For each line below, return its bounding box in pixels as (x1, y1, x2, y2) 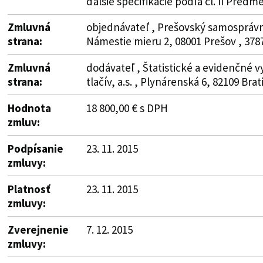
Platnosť (7, 181, 50, 196)
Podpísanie (7, 141, 63, 156)
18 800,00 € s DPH (86, 100, 168, 115)
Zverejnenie (7, 222, 69, 237)
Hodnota (7, 100, 51, 115)
